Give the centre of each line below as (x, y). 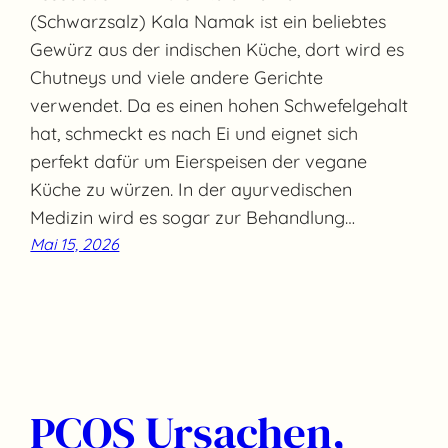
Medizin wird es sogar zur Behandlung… (193, 218)
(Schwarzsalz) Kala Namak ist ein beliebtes (208, 22)
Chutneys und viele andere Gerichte (177, 78)
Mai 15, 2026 (75, 244)
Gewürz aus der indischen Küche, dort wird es (217, 50)
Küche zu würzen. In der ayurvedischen (191, 190)
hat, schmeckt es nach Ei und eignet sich (194, 134)
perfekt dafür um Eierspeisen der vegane (199, 162)
